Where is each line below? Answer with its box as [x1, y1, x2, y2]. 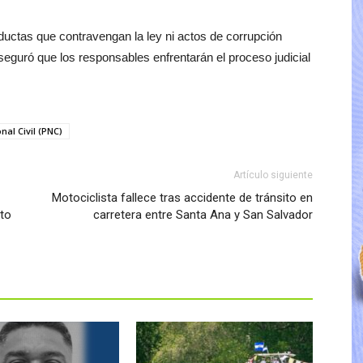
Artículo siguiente [233, 169, 313, 181]
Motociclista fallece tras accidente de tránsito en [52, 190, 313, 205]
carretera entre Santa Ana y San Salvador [93, 207, 313, 222]
